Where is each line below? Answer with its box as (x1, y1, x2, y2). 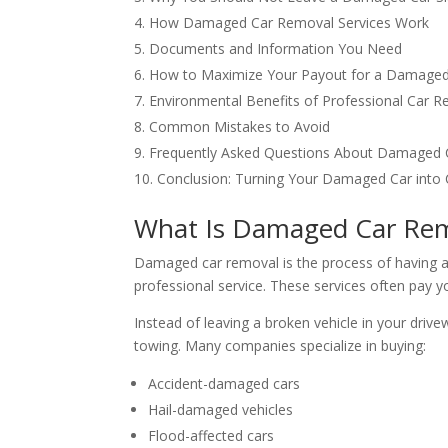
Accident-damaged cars (148, 374, 301, 394)
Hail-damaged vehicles (148, 400, 294, 420)
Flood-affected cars (148, 426, 275, 446)
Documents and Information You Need (149, 39, 403, 59)
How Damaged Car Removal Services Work (149, 13, 430, 33)
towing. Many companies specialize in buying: (134, 336, 427, 356)
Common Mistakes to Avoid (149, 117, 331, 137)
